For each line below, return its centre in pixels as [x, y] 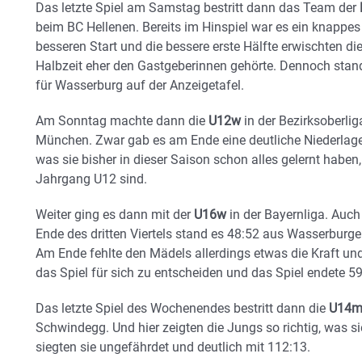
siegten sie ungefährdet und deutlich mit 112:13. [173, 347]
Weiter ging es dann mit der [115, 215]
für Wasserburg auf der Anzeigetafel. [140, 85]
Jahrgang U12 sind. [91, 179]
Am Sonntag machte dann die [122, 121]
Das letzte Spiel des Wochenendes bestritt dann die [182, 308]
